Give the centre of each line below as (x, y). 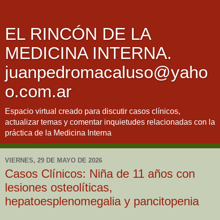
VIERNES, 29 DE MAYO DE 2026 (54, 160)
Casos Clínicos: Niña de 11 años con (100, 174)
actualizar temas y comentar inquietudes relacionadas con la (110, 122)
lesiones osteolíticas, (59, 187)
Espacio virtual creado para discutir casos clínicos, (93, 111)
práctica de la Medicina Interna (58, 133)
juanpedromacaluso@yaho (106, 72)
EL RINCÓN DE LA (78, 34)
